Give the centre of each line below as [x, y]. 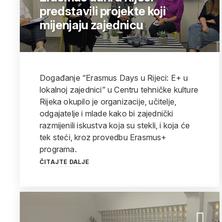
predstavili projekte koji [103, 11]
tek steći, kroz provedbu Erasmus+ [103, 137]
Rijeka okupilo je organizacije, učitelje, [108, 102]
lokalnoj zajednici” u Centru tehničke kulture [119, 90]
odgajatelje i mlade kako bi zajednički [107, 113]
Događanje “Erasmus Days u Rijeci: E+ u [114, 78]
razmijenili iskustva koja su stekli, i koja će [115, 125]
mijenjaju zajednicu [91, 25]
